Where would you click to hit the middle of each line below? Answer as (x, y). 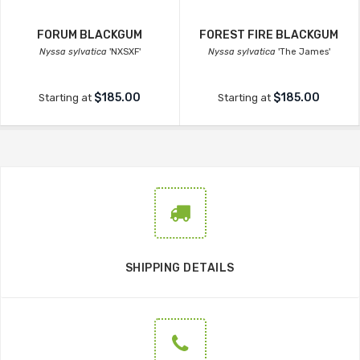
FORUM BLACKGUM (90, 35)
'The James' (303, 51)
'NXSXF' (124, 51)
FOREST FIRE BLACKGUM (269, 35)
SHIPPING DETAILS (180, 268)
